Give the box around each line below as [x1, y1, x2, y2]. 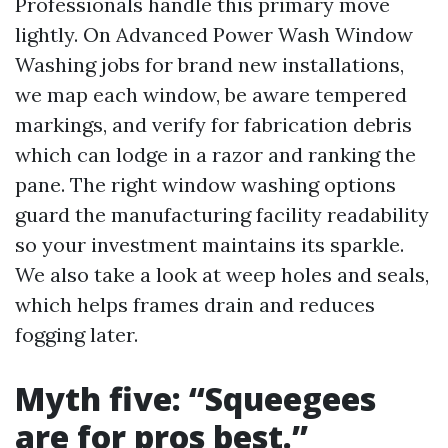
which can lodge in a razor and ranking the [15, 142, 416, 167]
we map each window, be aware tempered [15, 82, 407, 107]
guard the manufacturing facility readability [15, 202, 429, 227]
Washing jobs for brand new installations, [15, 52, 404, 77]
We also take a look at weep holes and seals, [15, 262, 429, 287]
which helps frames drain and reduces [15, 292, 375, 317]
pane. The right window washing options [15, 172, 396, 197]
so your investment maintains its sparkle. [15, 232, 404, 257]
